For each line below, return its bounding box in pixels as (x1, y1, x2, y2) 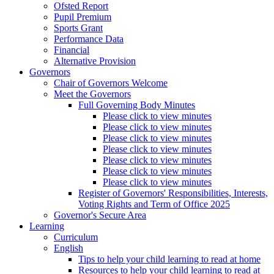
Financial (54, 45, 89, 56)
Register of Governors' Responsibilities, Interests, (78, 188, 268, 199)
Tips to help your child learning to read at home (78, 254, 261, 265)
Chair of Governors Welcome (54, 78, 168, 89)
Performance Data (54, 34, 124, 45)
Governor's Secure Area (54, 210, 146, 221)
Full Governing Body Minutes (78, 100, 195, 111)
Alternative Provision (54, 56, 136, 67)
